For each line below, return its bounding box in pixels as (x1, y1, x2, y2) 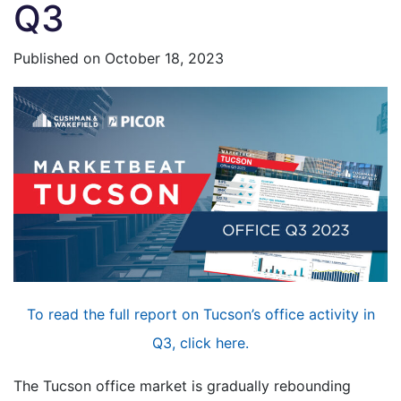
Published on (13, 48, 105, 67)
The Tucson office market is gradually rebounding (13, 376, 351, 395)
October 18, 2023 (105, 48, 224, 67)
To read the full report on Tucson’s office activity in (26, 304, 375, 323)
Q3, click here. (152, 333, 249, 352)
